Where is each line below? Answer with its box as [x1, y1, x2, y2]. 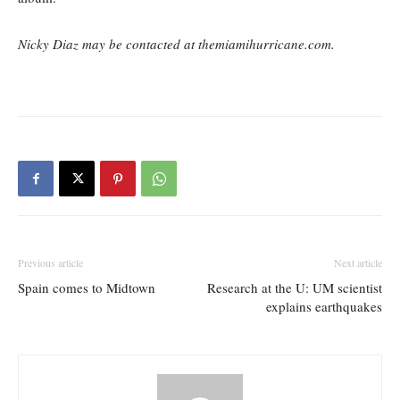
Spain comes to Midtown [18, 279, 155, 297]
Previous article [18, 255, 83, 271]
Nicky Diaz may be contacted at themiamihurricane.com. [18, 35, 335, 54]
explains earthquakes [266, 297, 382, 316]
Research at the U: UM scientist [207, 279, 382, 297]
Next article [334, 255, 382, 271]
